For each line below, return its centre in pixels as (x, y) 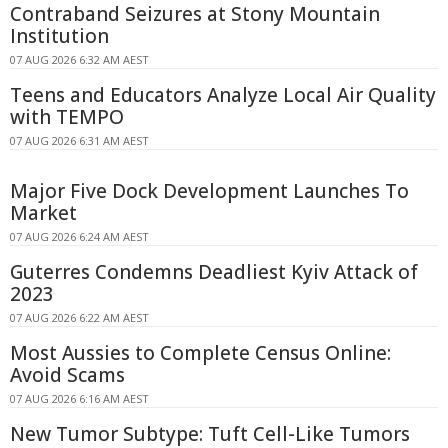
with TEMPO (67, 117)
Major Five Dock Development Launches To (209, 191)
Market (43, 213)
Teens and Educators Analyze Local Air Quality (223, 95)
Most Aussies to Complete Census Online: (200, 353)
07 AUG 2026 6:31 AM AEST (79, 141)
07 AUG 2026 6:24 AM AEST (79, 237)
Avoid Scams (67, 375)
